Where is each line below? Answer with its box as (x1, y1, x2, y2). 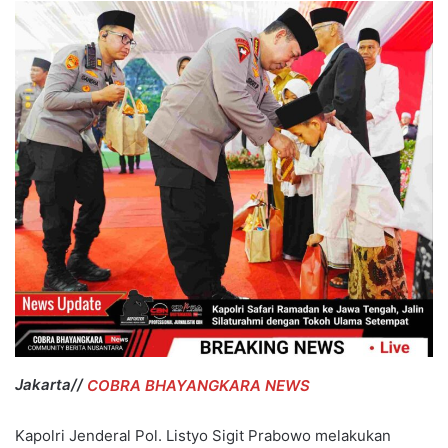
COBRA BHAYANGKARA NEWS (86, 375, 310, 395)
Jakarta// (15, 375, 83, 395)
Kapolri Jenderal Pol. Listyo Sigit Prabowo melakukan (15, 426, 391, 446)
